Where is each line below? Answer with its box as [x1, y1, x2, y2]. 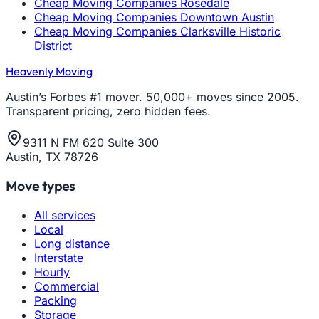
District [34, 38, 72, 53]
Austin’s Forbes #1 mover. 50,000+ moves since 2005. [6, 90, 299, 105]
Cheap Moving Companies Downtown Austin [34, 10, 274, 25]
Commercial [34, 278, 99, 293]
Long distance [34, 236, 110, 251]
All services [34, 207, 95, 222]
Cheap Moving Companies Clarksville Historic [34, 24, 281, 39]
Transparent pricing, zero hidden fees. [6, 104, 211, 119]
